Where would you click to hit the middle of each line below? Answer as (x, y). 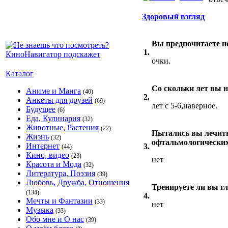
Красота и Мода (54, 164)
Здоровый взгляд (173, 17)
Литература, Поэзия (61, 173)
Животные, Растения (62, 127)
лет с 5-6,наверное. (184, 106)
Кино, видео (48, 155)
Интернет (43, 146)
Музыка (40, 210)
